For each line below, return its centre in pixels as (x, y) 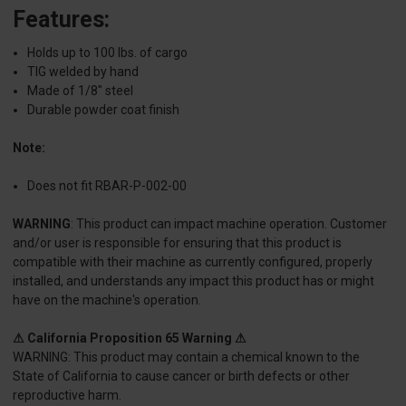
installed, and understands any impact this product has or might (193, 281)
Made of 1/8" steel (81, 91)
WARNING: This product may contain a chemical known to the (186, 358)
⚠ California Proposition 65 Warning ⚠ (130, 338)
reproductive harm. (67, 396)
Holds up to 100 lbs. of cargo (108, 53)
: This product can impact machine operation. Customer (229, 224)
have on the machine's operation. (107, 300)
